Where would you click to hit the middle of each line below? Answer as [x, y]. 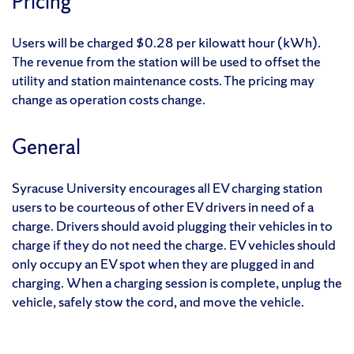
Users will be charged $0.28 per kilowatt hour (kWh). [166, 43]
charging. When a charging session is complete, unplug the [177, 283]
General [46, 147]
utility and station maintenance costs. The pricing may [163, 81]
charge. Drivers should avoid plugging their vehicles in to [172, 226]
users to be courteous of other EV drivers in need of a [163, 207]
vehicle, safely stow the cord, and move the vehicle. [158, 302]
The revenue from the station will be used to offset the [166, 62]
